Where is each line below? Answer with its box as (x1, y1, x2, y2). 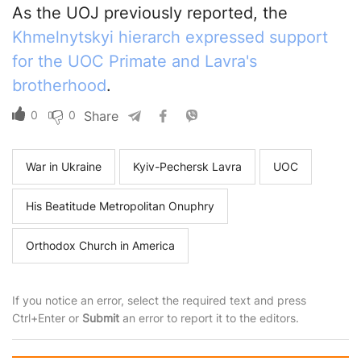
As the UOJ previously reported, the (12, 3, 288, 23)
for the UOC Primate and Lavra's (12, 52, 257, 72)
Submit (82, 311, 119, 326)
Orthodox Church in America (26, 239, 175, 253)
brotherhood (12, 76, 106, 96)
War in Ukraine (26, 160, 102, 174)
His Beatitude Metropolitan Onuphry (26, 199, 214, 214)
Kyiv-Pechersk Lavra (133, 160, 242, 174)
